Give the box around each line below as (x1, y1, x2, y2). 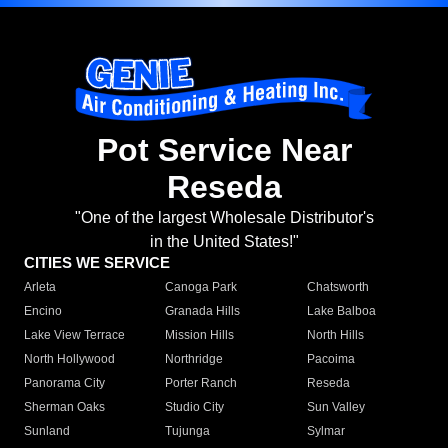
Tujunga (165, 424, 211, 439)
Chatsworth (306, 280, 369, 295)
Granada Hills (165, 304, 241, 319)
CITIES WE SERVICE (24, 254, 170, 272)
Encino (24, 304, 62, 319)
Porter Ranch (165, 376, 238, 391)
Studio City (165, 400, 225, 415)
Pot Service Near (96, 132, 352, 169)
